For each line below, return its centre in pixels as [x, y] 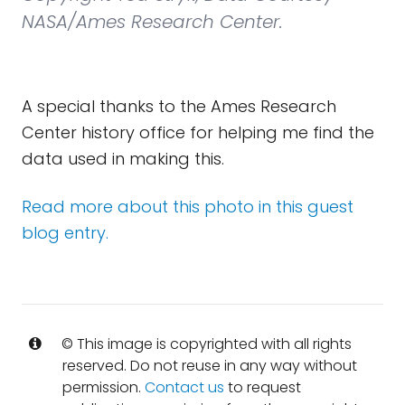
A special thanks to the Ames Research [179, 106]
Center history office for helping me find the [198, 132]
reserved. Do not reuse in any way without [209, 366]
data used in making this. [123, 159]
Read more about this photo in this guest [188, 207]
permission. [103, 387]
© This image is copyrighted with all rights [204, 344]
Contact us [184, 387]
